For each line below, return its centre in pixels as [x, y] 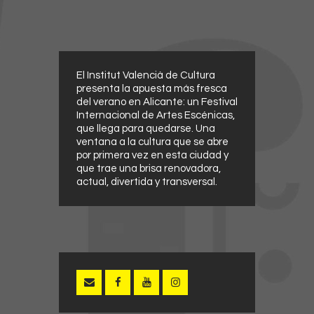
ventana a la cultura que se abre [152, 142]
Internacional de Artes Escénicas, [156, 115]
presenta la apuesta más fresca [152, 88]
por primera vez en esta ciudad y [152, 155]
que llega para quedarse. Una [146, 128]
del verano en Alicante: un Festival [157, 102]
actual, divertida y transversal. [147, 182]
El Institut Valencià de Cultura [146, 75]
